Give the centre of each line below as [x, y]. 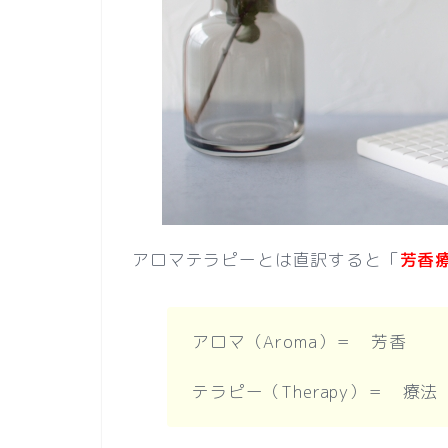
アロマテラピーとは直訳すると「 [266, 260]
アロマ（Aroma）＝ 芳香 [299, 342]
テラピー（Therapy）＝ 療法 [315, 392]
